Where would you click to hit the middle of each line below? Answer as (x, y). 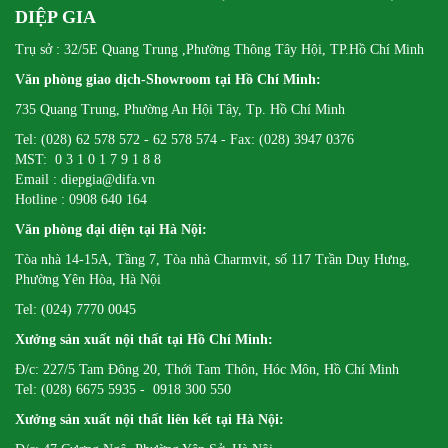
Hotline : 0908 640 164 (81, 199)
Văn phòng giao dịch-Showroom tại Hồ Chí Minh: (168, 79)
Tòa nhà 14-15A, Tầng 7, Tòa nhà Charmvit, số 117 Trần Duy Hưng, (212, 259)
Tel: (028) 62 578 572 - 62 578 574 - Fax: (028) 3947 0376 (184, 139)
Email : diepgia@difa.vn (85, 179)
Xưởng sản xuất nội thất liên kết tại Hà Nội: (151, 419)
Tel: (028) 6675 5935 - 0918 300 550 (123, 389)
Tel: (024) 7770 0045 (75, 309)
